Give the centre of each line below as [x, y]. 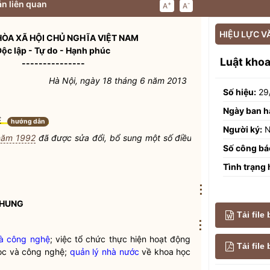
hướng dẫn [28, 121]
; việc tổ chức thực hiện [100, 239]
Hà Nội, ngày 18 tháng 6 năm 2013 [118, 80]
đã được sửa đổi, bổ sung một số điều [114, 138]
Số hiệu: [240, 92]
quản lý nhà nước [104, 252]
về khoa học [165, 252]
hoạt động [170, 239]
